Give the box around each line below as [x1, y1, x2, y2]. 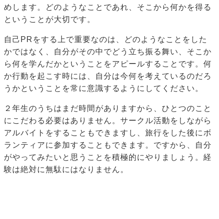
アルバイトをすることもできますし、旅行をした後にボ [4, 129, 212, 137]
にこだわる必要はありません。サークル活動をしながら [4, 116, 212, 125]
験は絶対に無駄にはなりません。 [4, 165, 129, 174]
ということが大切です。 [4, 15, 95, 24]
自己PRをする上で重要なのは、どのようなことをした [4, 35, 207, 44]
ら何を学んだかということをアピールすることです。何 [4, 60, 212, 68]
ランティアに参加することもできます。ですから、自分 [4, 141, 212, 150]
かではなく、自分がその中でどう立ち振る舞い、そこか [4, 47, 212, 56]
